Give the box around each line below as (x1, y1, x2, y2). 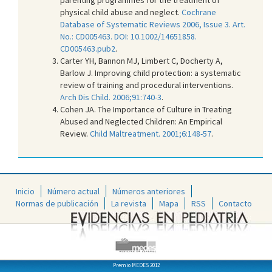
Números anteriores (112, 186, 185, 197)
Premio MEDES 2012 (112, 262, 160, 269)
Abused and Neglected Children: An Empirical (60, 115, 222, 127)
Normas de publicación (16, 198, 98, 209)
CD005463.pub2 (60, 42, 115, 54)
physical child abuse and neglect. (60, 6, 182, 18)
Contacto (219, 198, 252, 209)
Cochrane (182, 6, 216, 18)
